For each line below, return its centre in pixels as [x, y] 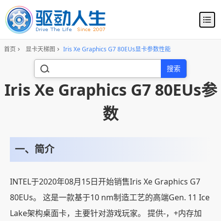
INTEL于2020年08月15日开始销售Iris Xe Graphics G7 [105, 182]
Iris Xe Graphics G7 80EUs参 [110, 90]
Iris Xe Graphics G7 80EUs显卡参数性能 [117, 49]
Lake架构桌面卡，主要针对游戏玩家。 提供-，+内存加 [106, 213]
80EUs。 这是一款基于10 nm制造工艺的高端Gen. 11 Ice [110, 197]
